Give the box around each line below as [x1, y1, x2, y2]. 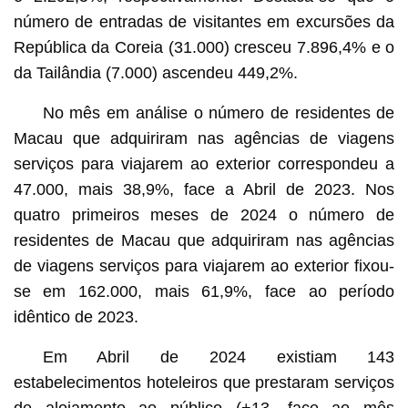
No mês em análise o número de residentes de [42, 103, 395, 122]
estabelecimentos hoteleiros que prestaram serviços [13, 372, 395, 392]
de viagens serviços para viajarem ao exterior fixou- [13, 256, 395, 275]
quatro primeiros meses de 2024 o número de [13, 205, 395, 224]
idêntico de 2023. [13, 307, 138, 326]
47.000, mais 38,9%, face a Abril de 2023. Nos [13, 179, 395, 199]
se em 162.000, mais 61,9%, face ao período [13, 281, 395, 301]
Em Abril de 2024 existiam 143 [42, 347, 395, 366]
